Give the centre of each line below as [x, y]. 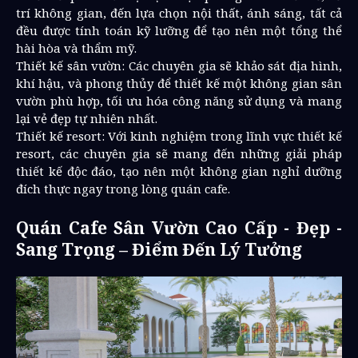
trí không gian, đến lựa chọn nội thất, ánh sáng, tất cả [179, 13]
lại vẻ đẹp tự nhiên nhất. [87, 118]
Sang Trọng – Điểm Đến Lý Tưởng [159, 249]
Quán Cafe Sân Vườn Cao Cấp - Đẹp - [179, 228]
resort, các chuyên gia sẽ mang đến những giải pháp [179, 153]
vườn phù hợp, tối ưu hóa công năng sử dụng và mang [179, 101]
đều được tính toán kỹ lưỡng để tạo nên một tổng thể [179, 30]
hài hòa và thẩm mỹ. [76, 48]
